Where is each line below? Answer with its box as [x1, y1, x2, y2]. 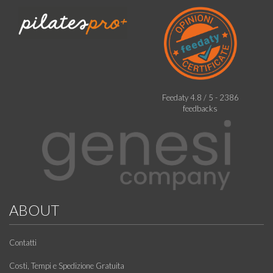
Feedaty [161, 92, 190, 102]
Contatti [9, 238, 37, 248]
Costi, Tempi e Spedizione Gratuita [9, 261, 124, 271]
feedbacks [183, 103, 218, 113]
